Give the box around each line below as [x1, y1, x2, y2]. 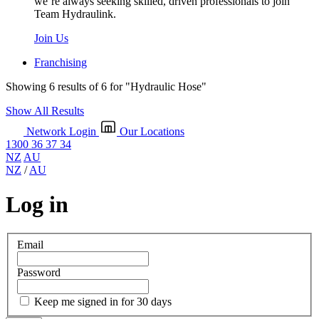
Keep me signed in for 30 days [34, 295, 172, 308]
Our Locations [120, 125, 184, 137]
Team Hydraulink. [34, 7, 116, 20]
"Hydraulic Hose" [125, 80, 206, 93]
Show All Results [6, 104, 84, 117]
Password [17, 266, 61, 278]
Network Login [26, 125, 96, 137]
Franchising [34, 56, 87, 68]
